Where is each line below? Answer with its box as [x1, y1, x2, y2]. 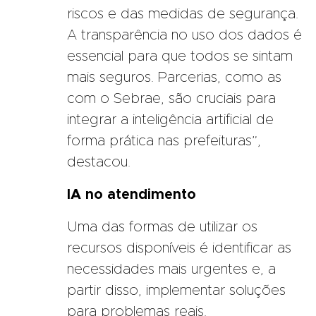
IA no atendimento [67, 187, 196, 202]
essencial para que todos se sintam [67, 49, 293, 63]
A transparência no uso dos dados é [67, 28, 302, 42]
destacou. [67, 154, 130, 169]
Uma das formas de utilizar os [67, 219, 257, 234]
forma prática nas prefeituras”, [67, 133, 261, 148]
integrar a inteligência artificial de [67, 112, 274, 127]
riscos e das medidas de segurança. [67, 6, 298, 21]
